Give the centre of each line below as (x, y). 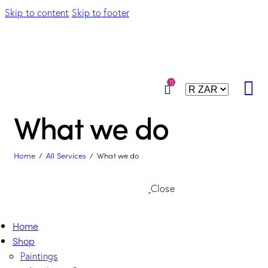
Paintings (39, 256)
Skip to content (37, 12)
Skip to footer (100, 12)
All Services (66, 156)
